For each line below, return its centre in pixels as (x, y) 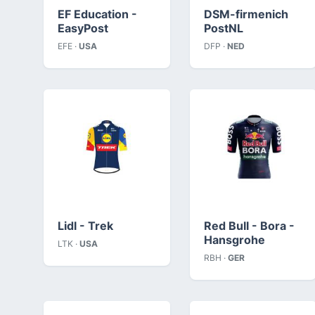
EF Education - (97, 14)
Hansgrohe (234, 239)
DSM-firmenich (246, 14)
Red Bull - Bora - (249, 225)
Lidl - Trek (85, 225)
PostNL (224, 28)
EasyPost (83, 28)
